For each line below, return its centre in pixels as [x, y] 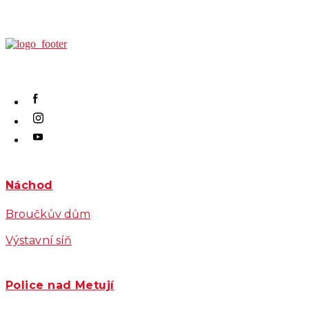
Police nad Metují [60, 285]
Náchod [29, 185]
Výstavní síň [39, 241]
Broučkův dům [48, 215]
